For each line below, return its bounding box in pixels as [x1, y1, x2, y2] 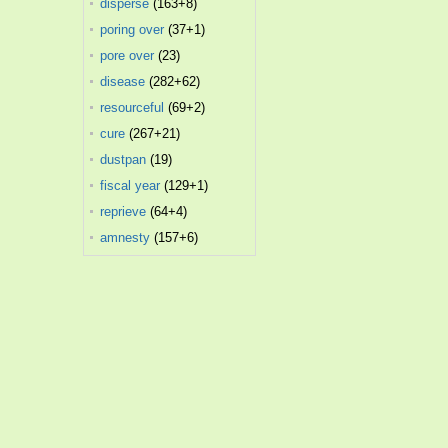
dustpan [100, 152, 147, 167]
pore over [100, 48, 155, 63]
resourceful [100, 100, 165, 115]
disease [100, 74, 146, 89]
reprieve [100, 204, 147, 219]
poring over [100, 22, 165, 37]
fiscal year [100, 178, 161, 193]
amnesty [100, 230, 151, 245]
